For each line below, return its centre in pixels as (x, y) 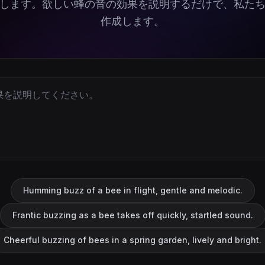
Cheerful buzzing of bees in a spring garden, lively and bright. (132, 240)
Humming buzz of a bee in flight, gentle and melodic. (132, 190)
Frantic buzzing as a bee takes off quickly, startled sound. (132, 215)
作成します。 (132, 21)
